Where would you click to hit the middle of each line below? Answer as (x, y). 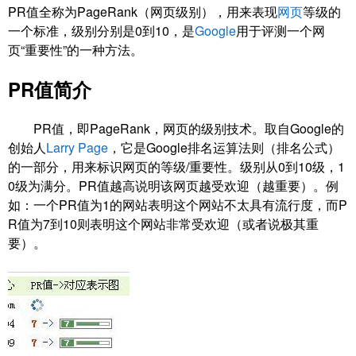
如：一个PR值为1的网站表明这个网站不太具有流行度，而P (178, 205)
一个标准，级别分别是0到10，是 (101, 31)
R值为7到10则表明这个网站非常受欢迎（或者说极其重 (163, 224)
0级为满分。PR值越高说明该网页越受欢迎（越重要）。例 (173, 186)
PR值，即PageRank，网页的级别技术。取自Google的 (176, 129)
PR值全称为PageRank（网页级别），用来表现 (143, 12)
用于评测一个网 (281, 31)
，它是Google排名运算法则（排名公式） (224, 148)
